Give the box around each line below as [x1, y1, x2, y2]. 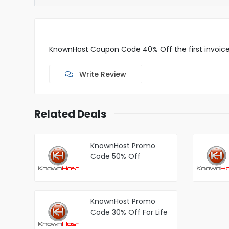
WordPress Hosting [90, 172, 156, 183]
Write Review [77, 69, 126, 79]
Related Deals [34, 107, 106, 121]
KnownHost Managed [90, 162, 166, 172]
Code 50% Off [90, 151, 141, 162]
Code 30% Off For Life [90, 207, 168, 218]
